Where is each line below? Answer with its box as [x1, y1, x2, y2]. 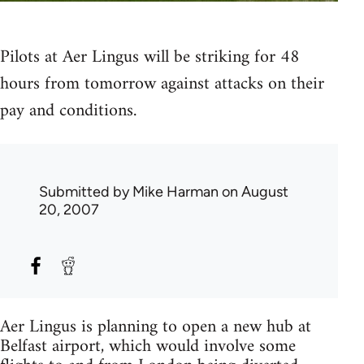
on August [219, 182, 288, 201]
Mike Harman [132, 182, 219, 201]
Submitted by [39, 182, 132, 201]
